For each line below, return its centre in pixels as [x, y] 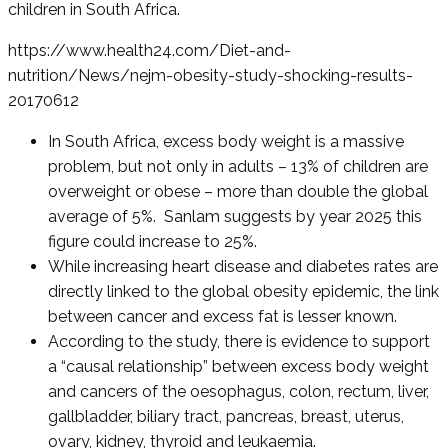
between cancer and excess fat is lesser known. [222, 317]
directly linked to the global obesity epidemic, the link [243, 292]
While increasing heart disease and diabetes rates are [243, 267]
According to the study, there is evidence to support [239, 342]
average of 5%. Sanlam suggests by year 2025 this [235, 217]
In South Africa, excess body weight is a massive [226, 142]
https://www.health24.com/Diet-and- [149, 51]
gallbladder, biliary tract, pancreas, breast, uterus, [226, 417]
